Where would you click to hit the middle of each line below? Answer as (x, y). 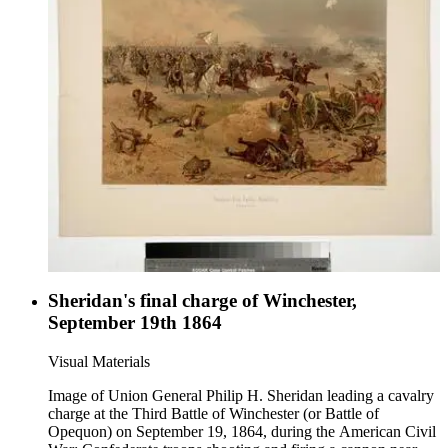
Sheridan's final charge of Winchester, (202, 301)
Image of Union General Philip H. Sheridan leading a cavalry (241, 395)
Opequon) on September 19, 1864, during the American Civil (242, 431)
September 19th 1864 (135, 323)
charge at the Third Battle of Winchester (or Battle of (213, 413)
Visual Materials (99, 361)
